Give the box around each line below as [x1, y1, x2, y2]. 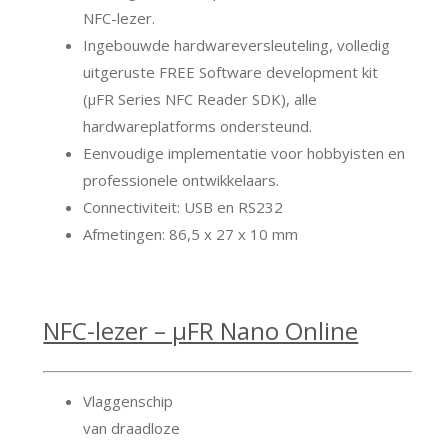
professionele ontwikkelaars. [83, 169, 280, 190]
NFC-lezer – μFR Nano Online [43, 313, 359, 347]
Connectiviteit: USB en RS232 [83, 196, 284, 217]
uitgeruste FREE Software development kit [83, 61, 379, 82]
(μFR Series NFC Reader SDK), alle [83, 88, 318, 109]
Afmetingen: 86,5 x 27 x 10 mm [83, 223, 299, 244]
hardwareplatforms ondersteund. [83, 115, 313, 136]
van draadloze [83, 417, 181, 438]
